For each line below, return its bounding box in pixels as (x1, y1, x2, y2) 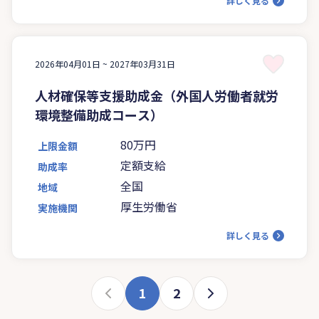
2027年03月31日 (110, 57, 175, 70)
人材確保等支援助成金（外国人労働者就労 (35, 85, 278, 105)
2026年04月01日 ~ (35, 57, 110, 70)
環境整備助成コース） (35, 105, 163, 124)
